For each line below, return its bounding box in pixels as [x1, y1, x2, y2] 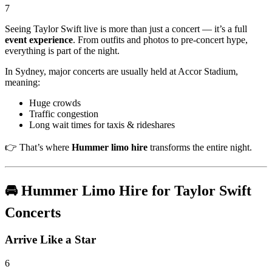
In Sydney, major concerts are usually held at [5, 66, 178, 77]
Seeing [5, 24, 33, 35]
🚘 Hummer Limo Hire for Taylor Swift [5, 183, 251, 199]
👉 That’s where [5, 142, 72, 153]
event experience [5, 35, 73, 46]
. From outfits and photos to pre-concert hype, [73, 35, 248, 46]
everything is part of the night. [5, 46, 120, 56]
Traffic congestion [29, 109, 98, 120]
